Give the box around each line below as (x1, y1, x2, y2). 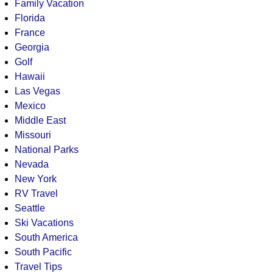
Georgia (14, 41, 49, 52)
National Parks (14, 144, 79, 155)
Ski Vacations (14, 217, 74, 228)
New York (14, 173, 57, 184)
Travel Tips (14, 261, 62, 272)
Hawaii (14, 71, 45, 82)
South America (14, 232, 78, 243)
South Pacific (14, 246, 72, 257)
